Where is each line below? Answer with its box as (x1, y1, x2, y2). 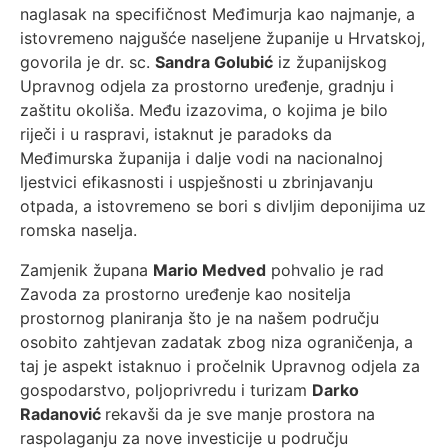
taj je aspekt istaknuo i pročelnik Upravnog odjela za (20, 356, 420, 376)
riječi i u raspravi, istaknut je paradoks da (20, 124, 332, 144)
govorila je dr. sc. (20, 52, 155, 72)
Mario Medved (153, 260, 266, 280)
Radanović (20, 404, 105, 424)
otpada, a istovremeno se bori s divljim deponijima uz (20, 196, 426, 216)
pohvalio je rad (266, 260, 384, 280)
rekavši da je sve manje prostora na (105, 404, 375, 424)
